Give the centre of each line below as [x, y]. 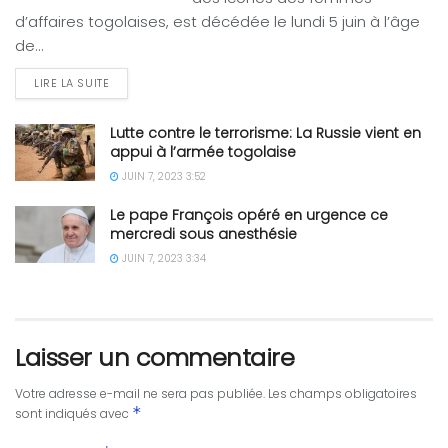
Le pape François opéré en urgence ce [249, 214]
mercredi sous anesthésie [203, 233]
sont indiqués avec [73, 413]
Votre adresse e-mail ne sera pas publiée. [140, 393]
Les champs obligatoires [342, 393]
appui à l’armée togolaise [203, 151]
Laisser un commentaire [155, 357]
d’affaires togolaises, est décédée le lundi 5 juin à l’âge [217, 21]
